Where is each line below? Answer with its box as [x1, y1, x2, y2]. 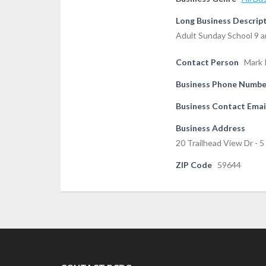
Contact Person [176, 57, 239, 67]
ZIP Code [176, 160, 212, 170]
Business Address [176, 123, 245, 133]
